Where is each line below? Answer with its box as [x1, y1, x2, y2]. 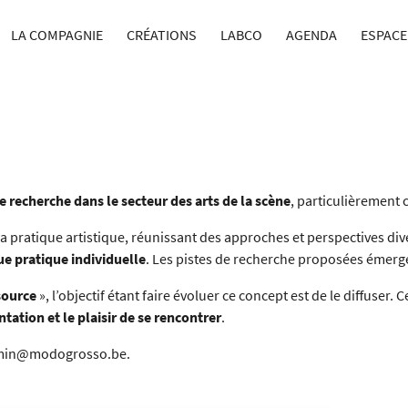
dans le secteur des [71, 191, 195, 209]
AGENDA [285, 25, 337, 44]
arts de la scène [195, 191, 291, 209]
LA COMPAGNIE [10, 25, 103, 44]
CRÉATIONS [126, 25, 197, 44]
